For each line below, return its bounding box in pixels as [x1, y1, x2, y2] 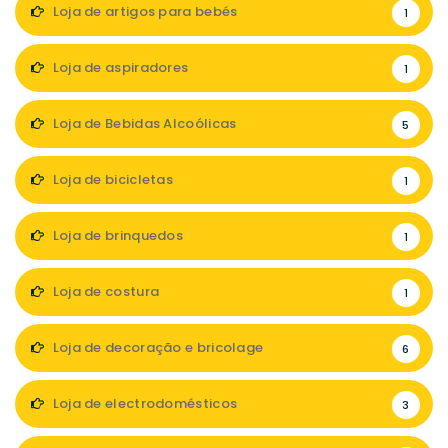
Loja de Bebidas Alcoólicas [49, 114, 237, 133]
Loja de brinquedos [49, 226, 184, 245]
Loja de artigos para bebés [49, 2, 238, 21]
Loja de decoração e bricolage [49, 338, 264, 357]
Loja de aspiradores [49, 58, 189, 77]
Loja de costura [49, 282, 160, 301]
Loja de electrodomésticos [49, 394, 238, 413]
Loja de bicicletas [49, 170, 174, 189]
